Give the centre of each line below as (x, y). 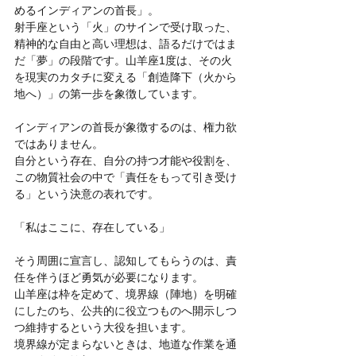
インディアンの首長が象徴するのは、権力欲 (126, 128)
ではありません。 (59, 144)
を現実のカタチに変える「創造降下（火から (126, 77)
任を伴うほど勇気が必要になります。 (109, 278)
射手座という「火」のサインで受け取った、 (126, 27)
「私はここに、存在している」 (92, 228)
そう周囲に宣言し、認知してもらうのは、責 (126, 261)
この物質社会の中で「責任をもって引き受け (126, 178)
